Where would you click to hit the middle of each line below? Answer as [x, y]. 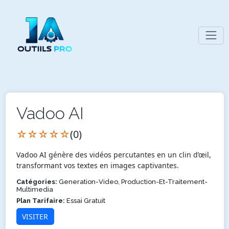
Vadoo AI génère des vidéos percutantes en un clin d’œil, [113, 154]
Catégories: [37, 181]
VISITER [35, 216]
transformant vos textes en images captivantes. [97, 165]
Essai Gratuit [85, 200]
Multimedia [35, 189]
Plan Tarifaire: [40, 200]
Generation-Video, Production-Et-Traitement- [132, 181]
